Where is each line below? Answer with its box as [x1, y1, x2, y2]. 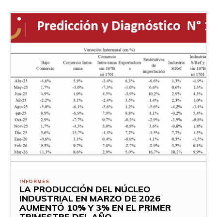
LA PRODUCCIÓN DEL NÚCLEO [19, 184, 151, 195]
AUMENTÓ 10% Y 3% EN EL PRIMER [19, 202, 171, 214]
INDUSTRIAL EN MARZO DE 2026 [19, 193, 160, 204]
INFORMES [19, 178, 49, 185]
